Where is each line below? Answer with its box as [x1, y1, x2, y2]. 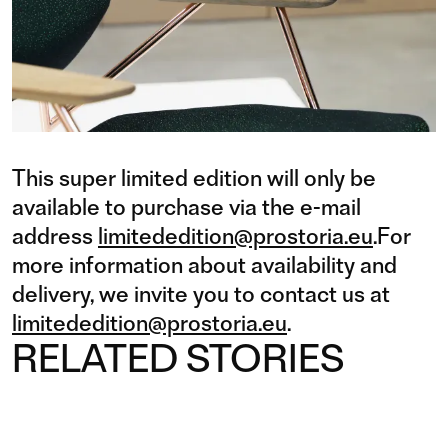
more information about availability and [12, 251, 397, 279]
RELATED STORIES [12, 334, 344, 382]
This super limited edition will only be [12, 164, 376, 192]
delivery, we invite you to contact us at [12, 280, 390, 308]
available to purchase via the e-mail [12, 193, 361, 221]
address [12, 222, 98, 250]
